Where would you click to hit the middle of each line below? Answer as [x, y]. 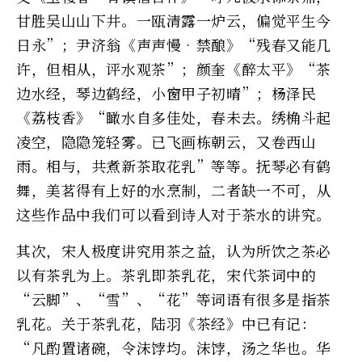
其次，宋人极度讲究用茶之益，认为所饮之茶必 [174, 251]
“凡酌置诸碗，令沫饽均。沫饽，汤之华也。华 [174, 348]
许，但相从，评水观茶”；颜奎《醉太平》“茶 [174, 69]
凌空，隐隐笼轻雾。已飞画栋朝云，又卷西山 [166, 142]
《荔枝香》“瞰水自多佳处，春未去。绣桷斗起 [174, 118]
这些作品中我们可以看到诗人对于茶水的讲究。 [174, 215]
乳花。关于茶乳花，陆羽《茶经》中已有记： [166, 324]
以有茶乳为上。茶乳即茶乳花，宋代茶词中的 [166, 275]
